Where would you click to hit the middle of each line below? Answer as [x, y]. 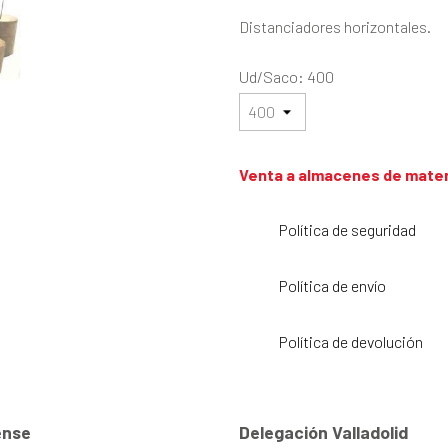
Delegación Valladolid [323, 431]
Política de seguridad [347, 230]
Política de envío [332, 286]
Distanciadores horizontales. [335, 27]
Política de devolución [351, 342]
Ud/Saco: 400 [286, 77]
